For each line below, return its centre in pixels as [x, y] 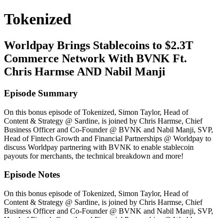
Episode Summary [41, 93]
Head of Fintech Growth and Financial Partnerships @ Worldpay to [108, 138]
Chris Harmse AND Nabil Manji [85, 71]
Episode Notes [32, 175]
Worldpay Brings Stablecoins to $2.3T [99, 45]
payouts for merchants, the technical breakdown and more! [94, 156]
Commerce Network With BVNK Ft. [95, 58]
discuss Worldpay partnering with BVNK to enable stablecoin [99, 147]
